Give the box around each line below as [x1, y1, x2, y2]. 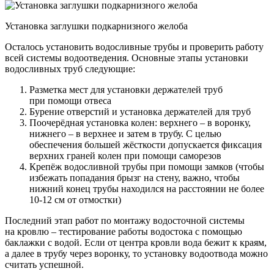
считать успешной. [5, 259, 84, 270]
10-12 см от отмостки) [29, 194, 121, 205]
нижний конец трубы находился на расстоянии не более [29, 183, 264, 194]
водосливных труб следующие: [5, 63, 135, 74]
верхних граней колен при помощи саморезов [29, 150, 221, 161]
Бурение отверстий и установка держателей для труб [29, 106, 251, 117]
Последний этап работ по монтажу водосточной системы [5, 215, 245, 226]
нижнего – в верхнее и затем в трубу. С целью [29, 128, 221, 139]
